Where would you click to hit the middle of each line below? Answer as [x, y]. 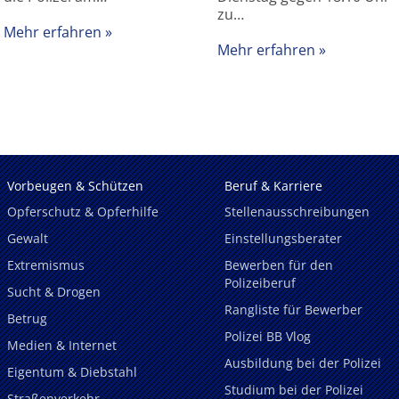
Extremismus [46, 265]
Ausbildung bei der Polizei [303, 362]
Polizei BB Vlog [268, 337]
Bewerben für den [279, 265]
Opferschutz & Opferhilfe [83, 212]
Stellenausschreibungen [297, 212]
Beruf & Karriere [273, 185]
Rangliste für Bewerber [293, 310]
